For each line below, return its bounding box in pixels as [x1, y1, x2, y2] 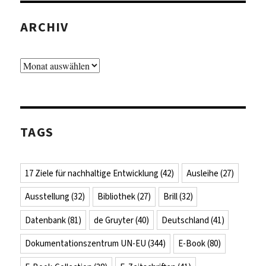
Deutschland [161, 214, 209, 226]
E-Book [178, 237, 205, 250]
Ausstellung [25, 191, 70, 203]
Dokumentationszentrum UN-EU [25, 237, 147, 250]
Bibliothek [97, 191, 135, 203]
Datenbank [25, 214, 66, 226]
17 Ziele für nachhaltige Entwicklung [25, 167, 159, 179]
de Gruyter [93, 214, 134, 226]
